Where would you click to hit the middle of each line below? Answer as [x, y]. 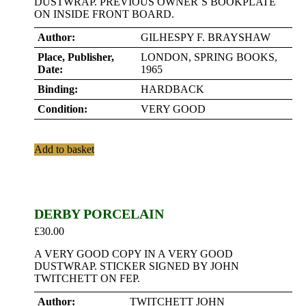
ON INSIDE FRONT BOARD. [104, 14]
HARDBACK [172, 89]
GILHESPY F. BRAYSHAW [206, 37]
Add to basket [64, 149]
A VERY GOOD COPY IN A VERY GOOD [134, 254]
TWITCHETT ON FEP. [87, 278]
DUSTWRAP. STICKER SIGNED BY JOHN [137, 266]
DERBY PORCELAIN [99, 214]
